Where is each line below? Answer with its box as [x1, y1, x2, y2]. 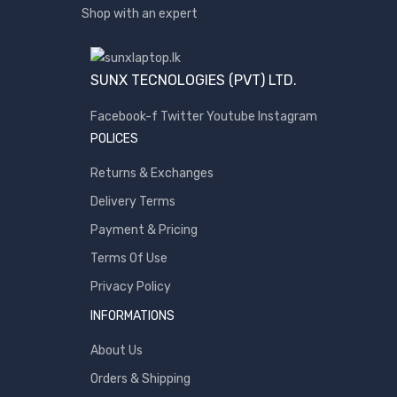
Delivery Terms [90, 194, 175, 209]
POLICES [90, 131, 138, 146]
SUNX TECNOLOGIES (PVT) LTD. [90, 72, 297, 89]
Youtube [206, 109, 255, 124]
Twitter [160, 109, 204, 124]
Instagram [258, 109, 317, 124]
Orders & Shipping [90, 371, 191, 386]
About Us [90, 343, 143, 358]
